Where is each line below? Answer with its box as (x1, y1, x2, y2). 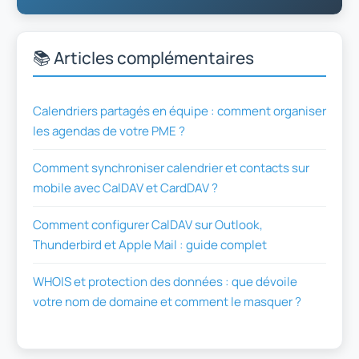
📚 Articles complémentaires (33, 46, 254, 69)
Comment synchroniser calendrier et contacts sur (33, 159, 309, 176)
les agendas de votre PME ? (33, 122, 185, 139)
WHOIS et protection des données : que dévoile (33, 272, 297, 290)
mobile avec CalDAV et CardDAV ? (33, 179, 218, 196)
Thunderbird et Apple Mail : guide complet (33, 236, 267, 253)
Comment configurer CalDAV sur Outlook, (33, 216, 263, 233)
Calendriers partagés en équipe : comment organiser (33, 102, 326, 119)
